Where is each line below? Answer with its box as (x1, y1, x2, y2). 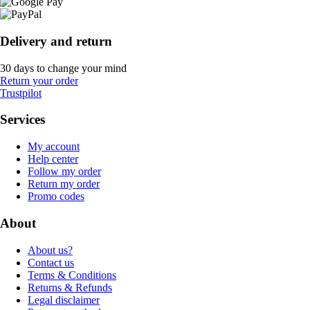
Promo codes (28, 190, 84, 203)
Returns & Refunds (28, 281, 112, 293)
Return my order (28, 178, 100, 190)
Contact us (28, 256, 74, 268)
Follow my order (28, 165, 101, 178)
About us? (28, 244, 73, 256)
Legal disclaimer (28, 293, 100, 306)
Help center (28, 153, 78, 165)
